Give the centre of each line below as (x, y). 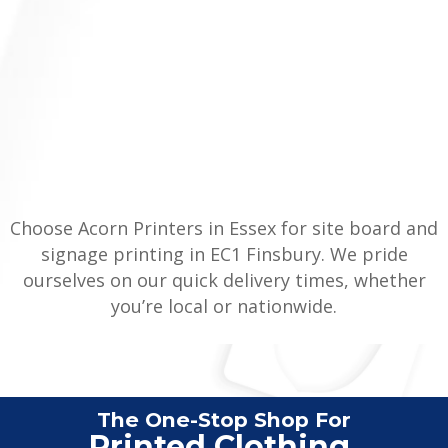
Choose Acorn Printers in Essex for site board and (224, 227)
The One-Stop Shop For (224, 419)
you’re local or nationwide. (224, 305)
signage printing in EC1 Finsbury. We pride (224, 253)
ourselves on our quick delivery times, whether (224, 279)
